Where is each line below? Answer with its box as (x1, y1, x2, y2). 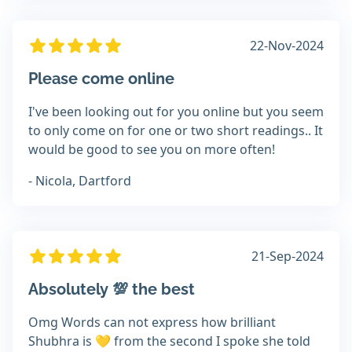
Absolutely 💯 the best (28, 280, 195, 299)
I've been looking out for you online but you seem (28, 103, 324, 121)
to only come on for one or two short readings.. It (28, 122, 323, 140)
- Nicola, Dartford (28, 172, 131, 190)
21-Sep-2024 (251, 247, 324, 266)
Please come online (28, 69, 174, 89)
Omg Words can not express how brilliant (28, 313, 276, 332)
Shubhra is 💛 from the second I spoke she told (28, 332, 310, 350)
